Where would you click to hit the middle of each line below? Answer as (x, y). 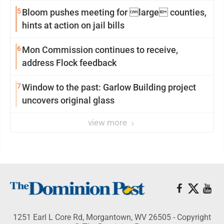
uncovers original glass (68, 100)
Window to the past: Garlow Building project (109, 87)
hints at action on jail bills (73, 25)
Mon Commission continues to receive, (100, 50)
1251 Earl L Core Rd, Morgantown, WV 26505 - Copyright (112, 217)
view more (108, 122)
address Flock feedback (69, 63)
